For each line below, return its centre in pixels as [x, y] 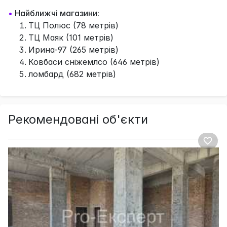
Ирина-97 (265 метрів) [73, 49]
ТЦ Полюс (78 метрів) [73, 25]
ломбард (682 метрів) [72, 74]
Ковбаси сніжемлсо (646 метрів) [94, 62]
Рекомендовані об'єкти [78, 119]
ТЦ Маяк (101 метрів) [71, 37]
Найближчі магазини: [57, 13]
